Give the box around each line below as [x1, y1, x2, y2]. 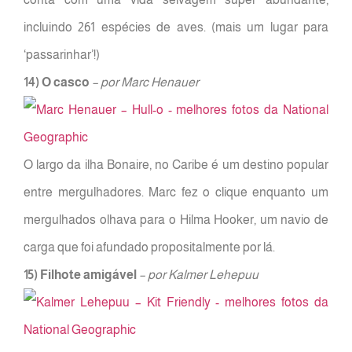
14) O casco [24, 75, 90, 90]
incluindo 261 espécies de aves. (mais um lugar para [24, 20, 328, 35]
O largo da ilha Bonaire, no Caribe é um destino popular [24, 158, 328, 172]
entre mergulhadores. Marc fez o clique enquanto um [24, 185, 328, 200]
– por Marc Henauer [92, 75, 199, 90]
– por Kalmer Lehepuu [139, 268, 258, 282]
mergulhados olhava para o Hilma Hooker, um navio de [24, 213, 328, 227]
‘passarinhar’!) [24, 48, 100, 62]
